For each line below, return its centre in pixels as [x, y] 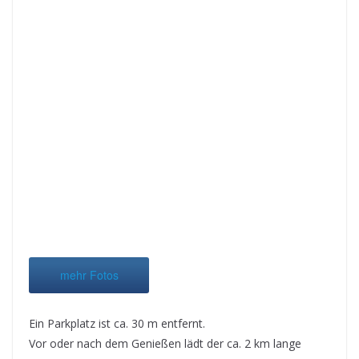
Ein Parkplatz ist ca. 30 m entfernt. [117, 324]
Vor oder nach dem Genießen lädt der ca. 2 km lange [165, 344]
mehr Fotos [89, 274]
